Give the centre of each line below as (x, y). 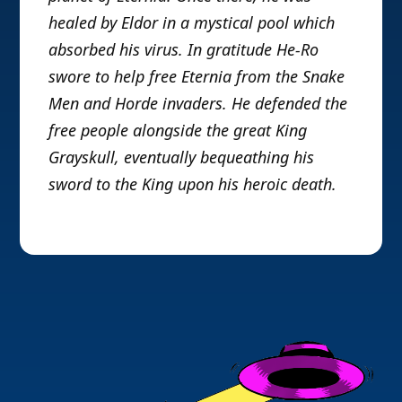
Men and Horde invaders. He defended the (198, 103)
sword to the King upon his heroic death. (193, 184)
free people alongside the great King (178, 130)
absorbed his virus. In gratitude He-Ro (184, 49)
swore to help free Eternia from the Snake (197, 76)
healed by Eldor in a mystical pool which (192, 22)
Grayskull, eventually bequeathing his (182, 157)
